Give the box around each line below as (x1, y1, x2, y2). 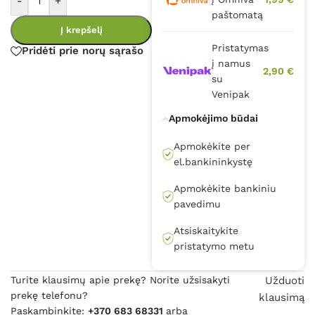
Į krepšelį (60, 25, 103, 36)
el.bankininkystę (174, 156, 253, 168)
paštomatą (212, 9, 264, 21)
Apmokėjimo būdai (169, 112, 259, 124)
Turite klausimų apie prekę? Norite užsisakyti (11, 274, 230, 286)
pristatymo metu (174, 240, 255, 252)
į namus (212, 58, 251, 70)
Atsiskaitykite (174, 225, 239, 237)
